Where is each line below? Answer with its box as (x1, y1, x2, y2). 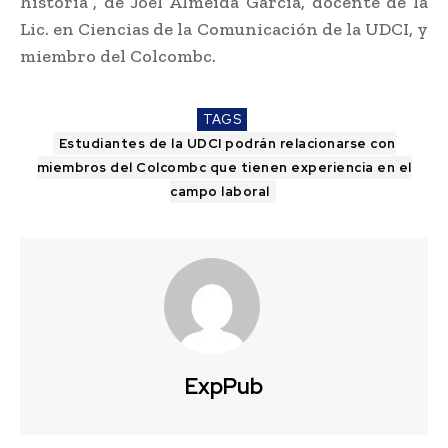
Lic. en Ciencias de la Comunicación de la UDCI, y (20, 17, 428, 40)
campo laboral (170, 182, 270, 200)
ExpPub (185, 371, 263, 401)
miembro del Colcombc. (20, 44, 216, 67)
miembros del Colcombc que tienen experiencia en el (36, 158, 412, 176)
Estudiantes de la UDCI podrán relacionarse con (58, 134, 396, 152)
